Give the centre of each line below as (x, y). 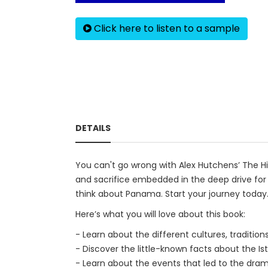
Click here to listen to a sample (166, 28)
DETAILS (93, 128)
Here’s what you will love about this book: (160, 214)
